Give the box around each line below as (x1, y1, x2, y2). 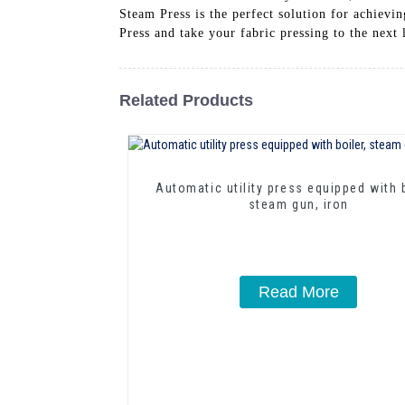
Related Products (119, 90, 253, 109)
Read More (258, 282, 339, 301)
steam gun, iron (248, 196, 349, 212)
